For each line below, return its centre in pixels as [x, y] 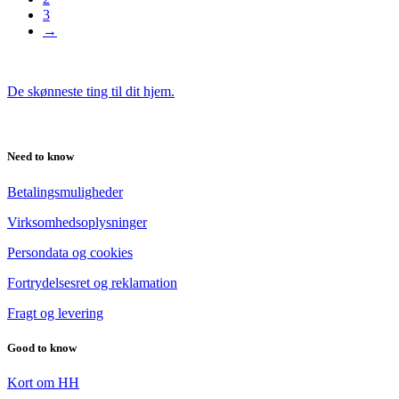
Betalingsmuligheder [65, 191]
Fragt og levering [55, 313]
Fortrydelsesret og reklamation [92, 282]
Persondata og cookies [70, 252]
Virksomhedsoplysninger [77, 222]
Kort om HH [43, 382]
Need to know [41, 157]
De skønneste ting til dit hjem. [91, 92]
